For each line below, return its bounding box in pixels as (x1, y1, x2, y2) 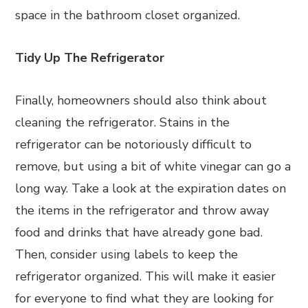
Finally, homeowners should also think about (15, 92, 267, 109)
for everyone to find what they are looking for (15, 290, 274, 307)
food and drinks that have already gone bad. (15, 224, 263, 241)
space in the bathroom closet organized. (15, 7, 244, 23)
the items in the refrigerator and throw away (15, 202, 269, 219)
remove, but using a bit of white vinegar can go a (15, 158, 291, 175)
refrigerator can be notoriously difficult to (15, 136, 252, 153)
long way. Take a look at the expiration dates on (15, 180, 287, 197)
